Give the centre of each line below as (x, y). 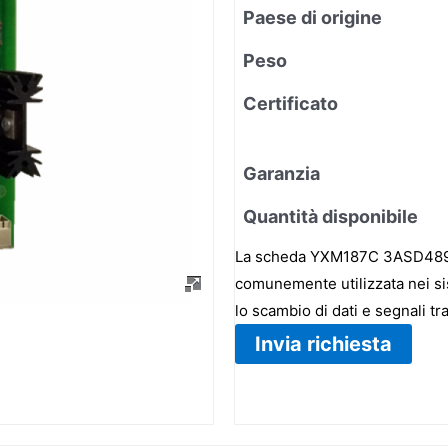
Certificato (290, 103)
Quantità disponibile (330, 216)
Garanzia (281, 173)
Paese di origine (312, 17)
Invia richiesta (323, 343)
